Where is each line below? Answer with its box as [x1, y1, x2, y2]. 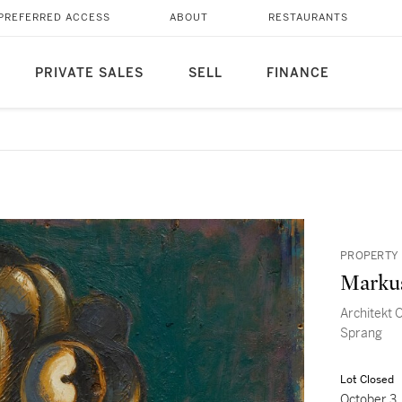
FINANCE [266, 66, 329, 81]
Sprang [340, 325, 382, 341]
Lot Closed [340, 372, 394, 387]
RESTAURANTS [267, 12, 348, 23]
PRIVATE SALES [34, 66, 144, 81]
